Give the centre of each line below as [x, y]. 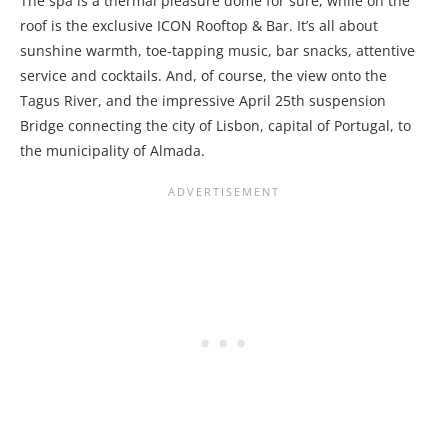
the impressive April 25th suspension [259, 100]
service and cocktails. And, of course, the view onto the [203, 75]
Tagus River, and [76, 100]
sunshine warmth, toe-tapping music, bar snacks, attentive [217, 50]
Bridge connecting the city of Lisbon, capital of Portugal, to [215, 125]
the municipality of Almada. [114, 150]
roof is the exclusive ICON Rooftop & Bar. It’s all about [199, 25]
